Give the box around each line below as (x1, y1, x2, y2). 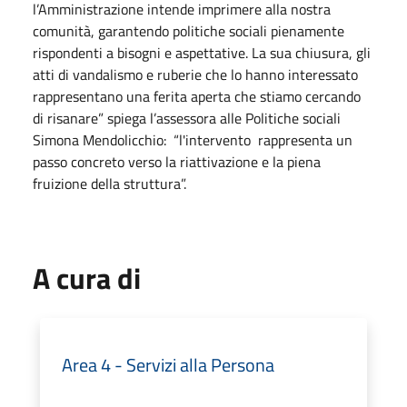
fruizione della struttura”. (33, 172, 186, 194)
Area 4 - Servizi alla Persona (62, 350, 274, 379)
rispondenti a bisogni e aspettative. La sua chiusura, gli (33, 41, 371, 64)
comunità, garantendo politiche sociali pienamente (33, 19, 344, 42)
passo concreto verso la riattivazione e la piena (33, 150, 321, 173)
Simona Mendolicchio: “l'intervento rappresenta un (33, 128, 352, 151)
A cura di (33, 255, 141, 300)
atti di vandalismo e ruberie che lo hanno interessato (33, 63, 358, 85)
